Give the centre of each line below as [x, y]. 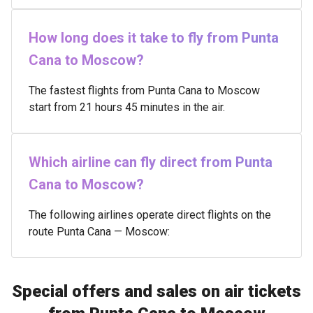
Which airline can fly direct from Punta [151, 162]
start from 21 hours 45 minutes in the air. [127, 107]
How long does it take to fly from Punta [154, 38]
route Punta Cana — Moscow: [99, 232]
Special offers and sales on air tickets [156, 291]
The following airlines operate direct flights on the [150, 215]
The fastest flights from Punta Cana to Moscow [144, 90]
